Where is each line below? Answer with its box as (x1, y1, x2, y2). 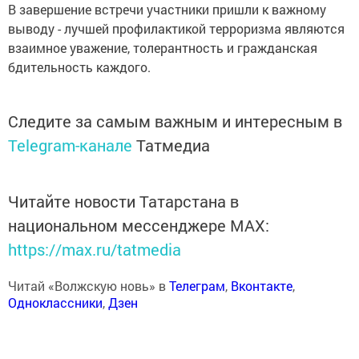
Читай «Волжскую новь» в (8, 276, 169, 294)
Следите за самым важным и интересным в (8, 110, 342, 131)
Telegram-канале (8, 134, 132, 155)
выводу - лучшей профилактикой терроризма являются (8, 19, 345, 37)
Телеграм (169, 276, 225, 294)
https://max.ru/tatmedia (8, 238, 181, 260)
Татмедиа (136, 134, 210, 155)
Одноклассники (8, 293, 103, 311)
